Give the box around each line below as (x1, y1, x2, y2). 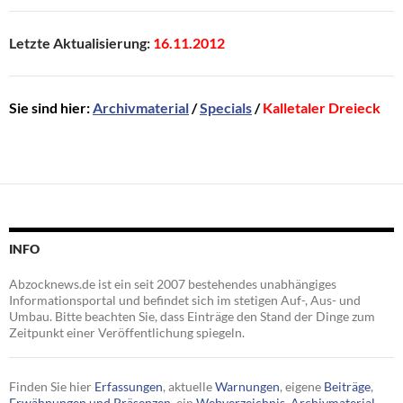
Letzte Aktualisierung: (9, 34, 153, 52)
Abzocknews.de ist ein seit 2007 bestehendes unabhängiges (9, 276, 336, 292)
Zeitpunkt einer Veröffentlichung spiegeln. (9, 325, 245, 341)
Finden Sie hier (9, 379, 94, 395)
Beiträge (324, 379, 371, 395)
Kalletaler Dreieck (260, 99, 381, 117)
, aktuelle (163, 379, 215, 395)
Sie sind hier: (9, 99, 90, 117)
